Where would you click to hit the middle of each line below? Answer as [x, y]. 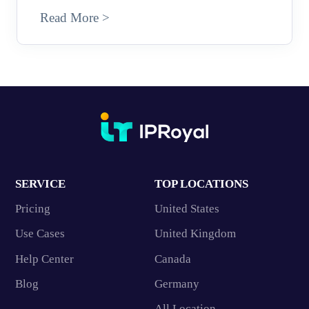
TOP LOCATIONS [201, 183]
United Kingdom [195, 234]
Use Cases [40, 234]
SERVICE [40, 183]
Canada [173, 259]
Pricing [32, 208]
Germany [177, 283]
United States [187, 208]
